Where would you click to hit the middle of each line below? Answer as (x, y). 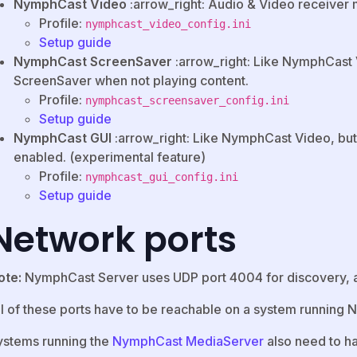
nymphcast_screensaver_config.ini (187, 101)
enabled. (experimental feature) (110, 157)
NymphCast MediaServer (188, 341)
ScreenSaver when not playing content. (131, 81)
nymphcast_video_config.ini (168, 24)
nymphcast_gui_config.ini (162, 177)
